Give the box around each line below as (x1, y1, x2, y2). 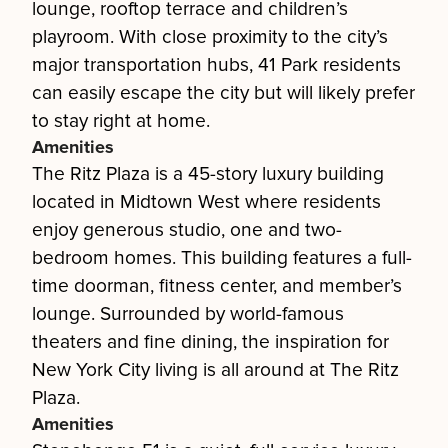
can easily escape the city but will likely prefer (32, 81, 415, 105)
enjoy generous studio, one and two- (32, 218, 342, 242)
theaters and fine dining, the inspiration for (32, 330, 389, 354)
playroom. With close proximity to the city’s (32, 25, 388, 49)
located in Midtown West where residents (32, 190, 381, 214)
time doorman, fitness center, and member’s (32, 274, 402, 298)
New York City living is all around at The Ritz (32, 358, 399, 382)
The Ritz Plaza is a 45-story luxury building (32, 162, 384, 186)
